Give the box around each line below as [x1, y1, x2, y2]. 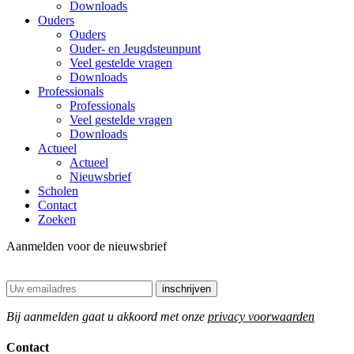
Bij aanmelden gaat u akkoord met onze [6, 309, 208, 323]
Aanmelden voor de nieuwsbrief [6, 239, 167, 253]
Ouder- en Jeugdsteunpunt [70, 41, 201, 55]
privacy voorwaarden [208, 309, 314, 323]
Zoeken [38, 212, 76, 226]
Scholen [38, 183, 78, 198]
